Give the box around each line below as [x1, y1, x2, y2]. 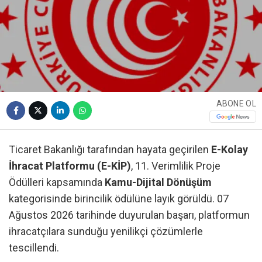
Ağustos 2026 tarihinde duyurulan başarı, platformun [9, 208, 250, 221]
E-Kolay [211, 143, 248, 156]
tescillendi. [9, 241, 59, 254]
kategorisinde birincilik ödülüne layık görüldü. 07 [9, 192, 229, 205]
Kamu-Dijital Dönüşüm [105, 175, 212, 188]
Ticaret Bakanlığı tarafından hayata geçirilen [9, 143, 211, 156]
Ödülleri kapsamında [9, 175, 105, 188]
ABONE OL [216, 99, 256, 109]
